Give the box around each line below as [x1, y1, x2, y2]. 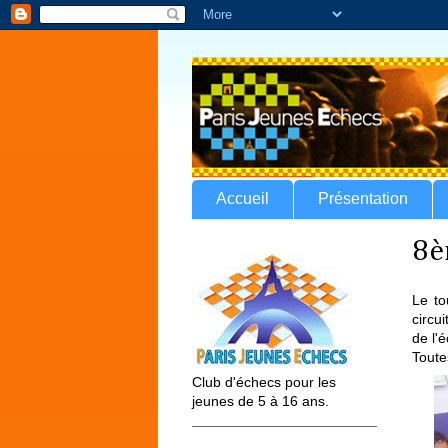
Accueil [216, 190, 269, 208]
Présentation [318, 190, 408, 208]
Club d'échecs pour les [192, 373, 336, 390]
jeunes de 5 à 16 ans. [192, 392, 329, 409]
